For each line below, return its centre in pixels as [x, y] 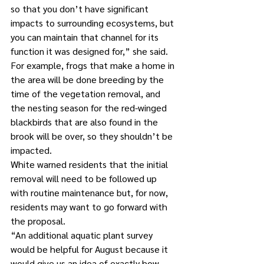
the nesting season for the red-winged [90, 108]
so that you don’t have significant [81, 9]
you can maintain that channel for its [86, 37]
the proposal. [38, 221]
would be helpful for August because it [90, 249]
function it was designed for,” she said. [89, 51]
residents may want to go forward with [90, 207]
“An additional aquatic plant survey [83, 235]
